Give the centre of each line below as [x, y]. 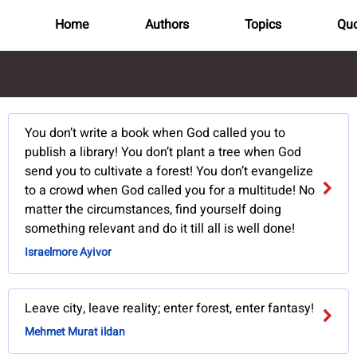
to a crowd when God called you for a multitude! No [170, 191]
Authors [167, 25]
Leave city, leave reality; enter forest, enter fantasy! [170, 309]
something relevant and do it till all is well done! [160, 229]
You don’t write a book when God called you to [155, 133]
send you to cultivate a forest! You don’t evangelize [169, 172]
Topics [263, 25]
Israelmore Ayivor [69, 253]
